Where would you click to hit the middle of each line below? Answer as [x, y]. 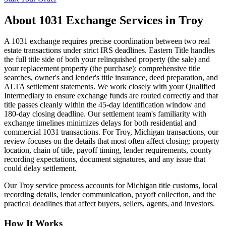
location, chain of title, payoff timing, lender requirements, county [108, 150]
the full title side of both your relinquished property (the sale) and [107, 60]
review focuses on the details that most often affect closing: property [112, 141]
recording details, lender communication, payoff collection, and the [110, 195]
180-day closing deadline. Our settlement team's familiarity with [105, 114]
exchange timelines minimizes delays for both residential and [100, 123]
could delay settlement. [40, 168]
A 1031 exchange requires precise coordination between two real [107, 41]
